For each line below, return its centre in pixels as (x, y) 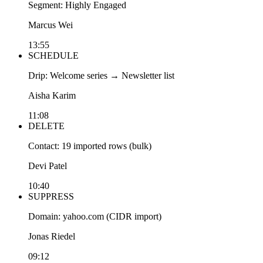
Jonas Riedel (52, 236)
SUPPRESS (51, 196)
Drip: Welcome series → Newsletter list (101, 75)
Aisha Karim (52, 95)
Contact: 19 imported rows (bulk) (90, 146)
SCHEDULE (53, 55)
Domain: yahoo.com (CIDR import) (95, 216)
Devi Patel (48, 166)
